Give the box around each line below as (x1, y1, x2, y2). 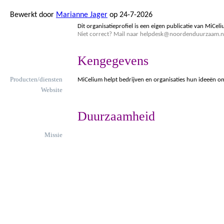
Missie (44, 131, 62, 138)
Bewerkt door (10, 11, 56, 19)
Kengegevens (77, 53, 148, 68)
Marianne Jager (56, 11, 107, 19)
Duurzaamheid (77, 109, 155, 123)
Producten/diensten (10, 76, 62, 83)
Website (41, 86, 62, 93)
